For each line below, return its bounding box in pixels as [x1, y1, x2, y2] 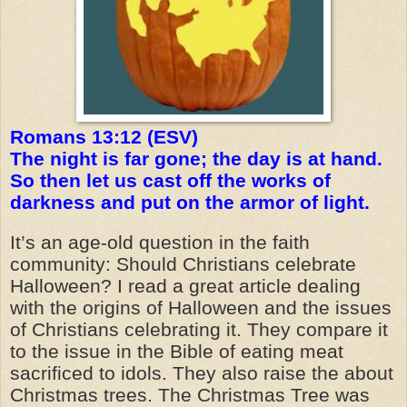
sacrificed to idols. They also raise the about [10, 362, 393, 384]
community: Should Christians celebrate [10, 253, 356, 275]
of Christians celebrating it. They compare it [10, 318, 388, 341]
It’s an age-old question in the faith [10, 231, 310, 253]
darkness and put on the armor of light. [10, 191, 370, 213]
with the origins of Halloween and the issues [10, 296, 392, 319]
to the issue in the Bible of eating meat [10, 340, 343, 362]
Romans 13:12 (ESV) [10, 125, 198, 148]
